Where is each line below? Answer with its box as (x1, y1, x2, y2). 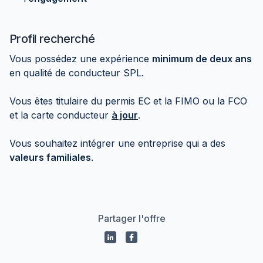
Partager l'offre (97, 213, 166, 224)
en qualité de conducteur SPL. (9, 67, 144, 79)
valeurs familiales (9, 151, 91, 163)
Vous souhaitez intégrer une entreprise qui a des (9, 137, 225, 149)
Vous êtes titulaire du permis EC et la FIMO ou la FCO (9, 95, 247, 107)
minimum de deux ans (152, 53, 252, 65)
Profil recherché (9, 32, 95, 46)
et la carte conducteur (9, 109, 112, 121)
